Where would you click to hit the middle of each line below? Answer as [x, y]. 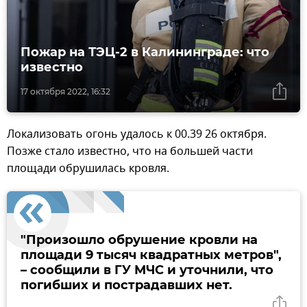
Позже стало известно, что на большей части [130, 151]
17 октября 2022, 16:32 [65, 91]
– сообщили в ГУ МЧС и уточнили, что [147, 270]
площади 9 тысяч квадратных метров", [151, 255]
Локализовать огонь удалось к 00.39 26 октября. [137, 134]
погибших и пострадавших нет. [126, 285]
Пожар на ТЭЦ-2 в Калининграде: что [145, 52]
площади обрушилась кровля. [88, 168]
